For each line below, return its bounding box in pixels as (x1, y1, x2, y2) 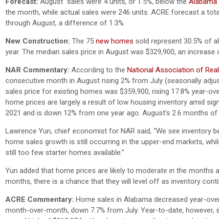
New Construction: (5, 36, 72, 45)
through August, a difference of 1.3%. (5, 18, 125, 27)
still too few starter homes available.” (5, 148, 124, 157)
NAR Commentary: (5, 65, 71, 74)
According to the (71, 65, 127, 74)
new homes (96, 36, 133, 45)
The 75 (72, 36, 96, 45)
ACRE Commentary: (5, 195, 74, 204)
